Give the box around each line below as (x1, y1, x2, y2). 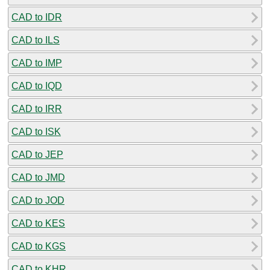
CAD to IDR (11, 11, 62, 22)
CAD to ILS (11, 34, 60, 45)
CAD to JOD (11, 195, 64, 206)
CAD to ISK (11, 126, 61, 137)
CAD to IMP (11, 57, 62, 68)
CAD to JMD (11, 172, 65, 183)
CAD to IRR (11, 103, 62, 114)
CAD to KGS (11, 240, 66, 251)
